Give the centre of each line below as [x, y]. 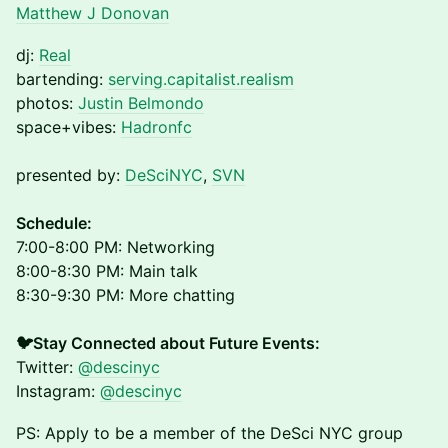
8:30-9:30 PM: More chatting [125, 295]
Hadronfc [156, 127]
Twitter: [47, 367]
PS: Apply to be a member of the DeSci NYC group [209, 433]
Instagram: [58, 391]
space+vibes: [68, 127]
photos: [47, 103]
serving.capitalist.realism [201, 79]
